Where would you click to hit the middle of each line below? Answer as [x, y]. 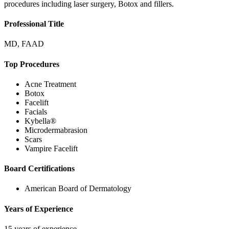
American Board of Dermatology [78, 189]
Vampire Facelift [51, 148]
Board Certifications [39, 169]
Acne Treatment [50, 84]
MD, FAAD [24, 44]
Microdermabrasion [56, 130]
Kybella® [40, 121]
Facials [36, 111]
